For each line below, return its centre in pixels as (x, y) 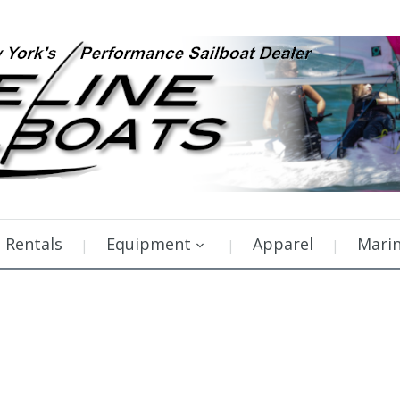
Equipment (149, 244)
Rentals (34, 244)
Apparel (283, 244)
